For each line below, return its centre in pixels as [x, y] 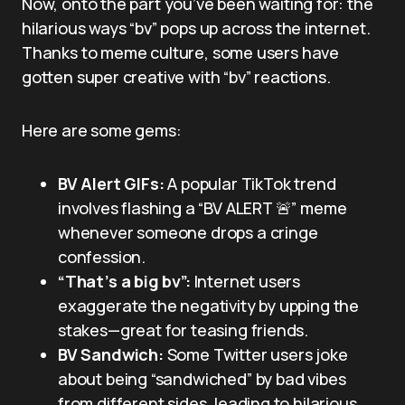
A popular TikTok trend [250, 183]
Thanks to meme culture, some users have [180, 52]
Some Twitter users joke [255, 354]
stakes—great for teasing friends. [184, 330]
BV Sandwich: [111, 354]
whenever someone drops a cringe [188, 232]
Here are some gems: [102, 130]
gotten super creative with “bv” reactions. [176, 76]
